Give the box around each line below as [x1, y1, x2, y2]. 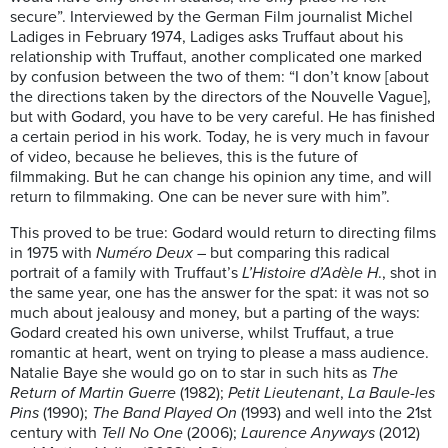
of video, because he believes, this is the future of [10, 147, 358, 168]
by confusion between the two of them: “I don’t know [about [10, 67, 429, 88]
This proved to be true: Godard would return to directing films [10, 223, 436, 244]
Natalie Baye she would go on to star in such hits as [10, 363, 371, 384]
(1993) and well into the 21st [237, 403, 432, 424]
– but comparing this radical [193, 243, 390, 264]
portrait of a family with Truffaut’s [10, 263, 242, 284]
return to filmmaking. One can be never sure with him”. [10, 187, 390, 208]
